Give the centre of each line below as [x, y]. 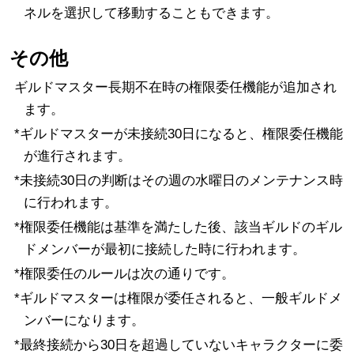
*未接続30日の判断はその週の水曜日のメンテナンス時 [178, 181]
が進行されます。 [77, 156]
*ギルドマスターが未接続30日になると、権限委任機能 [178, 134]
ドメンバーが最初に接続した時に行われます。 [164, 250]
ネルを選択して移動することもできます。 [151, 13]
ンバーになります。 [84, 321]
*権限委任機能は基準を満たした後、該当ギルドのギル [178, 228]
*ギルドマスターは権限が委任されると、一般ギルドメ [178, 299]
